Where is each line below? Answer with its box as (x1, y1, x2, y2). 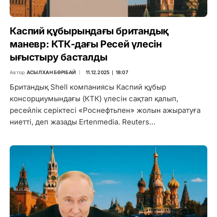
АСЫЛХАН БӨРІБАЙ (26, 69, 77, 75)
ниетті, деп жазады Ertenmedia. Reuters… (10, 117, 155, 126)
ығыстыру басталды (10, 51, 108, 63)
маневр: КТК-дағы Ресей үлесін (10, 38, 162, 50)
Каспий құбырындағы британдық (10, 25, 169, 37)
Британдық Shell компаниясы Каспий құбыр (10, 82, 166, 92)
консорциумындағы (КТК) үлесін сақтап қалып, (10, 93, 178, 103)
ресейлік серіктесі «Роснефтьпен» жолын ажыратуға (10, 105, 201, 115)
